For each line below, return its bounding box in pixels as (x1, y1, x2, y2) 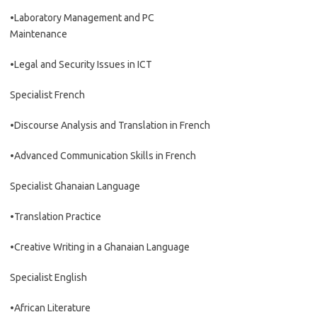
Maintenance (10, 28, 67, 40)
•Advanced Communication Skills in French (10, 150, 196, 161)
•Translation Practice (10, 211, 101, 222)
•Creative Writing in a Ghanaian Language (10, 241, 190, 253)
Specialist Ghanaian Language (10, 180, 140, 192)
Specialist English (10, 272, 87, 283)
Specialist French (10, 89, 85, 100)
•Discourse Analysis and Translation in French (10, 120, 210, 131)
